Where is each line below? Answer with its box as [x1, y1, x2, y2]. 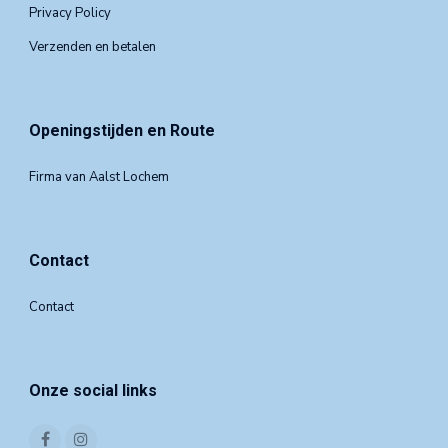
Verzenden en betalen [29, 38, 156, 57]
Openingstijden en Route [29, 121, 215, 141]
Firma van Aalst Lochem [29, 168, 169, 187]
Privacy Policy [29, 4, 111, 23]
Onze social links [29, 381, 157, 401]
